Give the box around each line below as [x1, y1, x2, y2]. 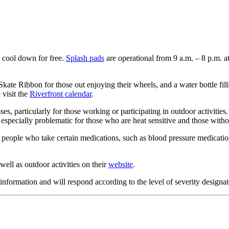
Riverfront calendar [30, 89, 91, 98]
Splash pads [66, 53, 104, 62]
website [108, 159, 133, 169]
